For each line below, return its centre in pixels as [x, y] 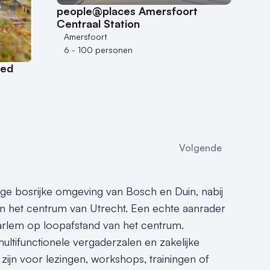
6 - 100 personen [98, 50]
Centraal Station [98, 24]
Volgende [200, 148]
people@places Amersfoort [127, 11]
